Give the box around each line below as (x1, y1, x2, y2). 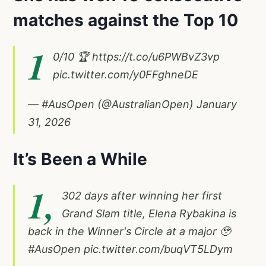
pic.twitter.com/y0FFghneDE (53, 68, 198, 81)
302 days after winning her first (62, 189, 222, 202)
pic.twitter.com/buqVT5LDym (84, 242, 233, 255)
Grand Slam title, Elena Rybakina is (62, 207, 236, 220)
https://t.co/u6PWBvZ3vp (92, 50, 220, 63)
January (197, 97, 237, 110)
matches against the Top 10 (13, 9, 238, 30)
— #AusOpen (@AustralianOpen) (28, 97, 197, 110)
